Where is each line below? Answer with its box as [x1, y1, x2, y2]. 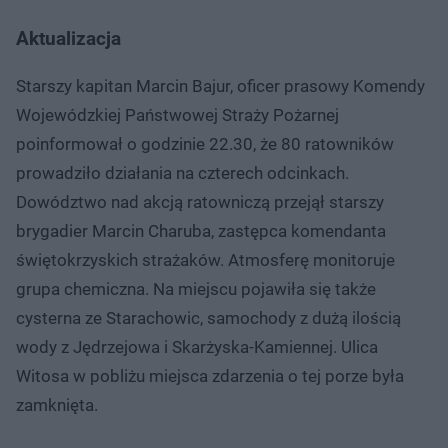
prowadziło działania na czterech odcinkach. [16, 162, 349, 183]
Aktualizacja [16, 26, 121, 50]
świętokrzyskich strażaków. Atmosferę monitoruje [16, 249, 395, 270]
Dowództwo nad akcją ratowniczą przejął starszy [16, 191, 384, 212]
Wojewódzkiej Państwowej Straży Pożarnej [16, 104, 339, 125]
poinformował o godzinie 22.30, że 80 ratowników [16, 133, 394, 154]
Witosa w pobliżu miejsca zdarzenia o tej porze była [16, 365, 404, 386]
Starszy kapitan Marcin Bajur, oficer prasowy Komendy [16, 75, 425, 96]
